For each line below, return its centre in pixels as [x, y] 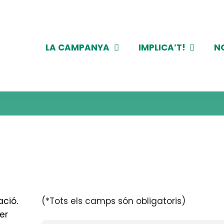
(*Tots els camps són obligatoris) [114, 201]
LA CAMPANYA [78, 47]
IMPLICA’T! [162, 47]
